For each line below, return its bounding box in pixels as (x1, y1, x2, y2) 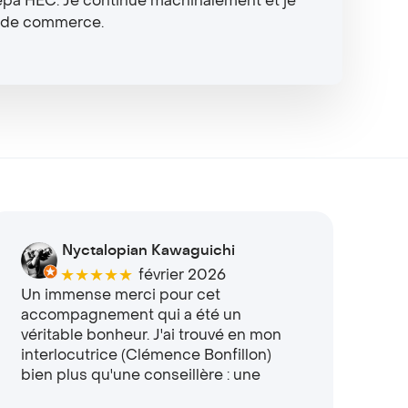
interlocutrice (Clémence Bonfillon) (20, 346, 271, 365)
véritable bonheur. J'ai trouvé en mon (20, 326, 281, 345)
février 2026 (138, 265, 227, 284)
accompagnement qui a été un (20, 306, 241, 325)
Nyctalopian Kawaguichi (61, 240, 235, 260)
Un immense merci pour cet (20, 286, 220, 305)
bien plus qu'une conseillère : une (20, 366, 260, 385)
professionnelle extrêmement (20, 386, 233, 405)
